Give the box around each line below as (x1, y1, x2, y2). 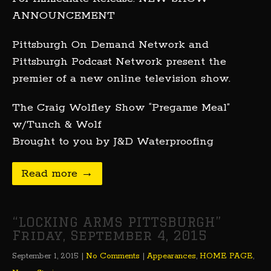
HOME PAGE (200, 251, 253, 261)
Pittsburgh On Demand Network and (12, 38, 209, 51)
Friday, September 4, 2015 (12, 227, 207, 243)
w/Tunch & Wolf (12, 118, 102, 131)
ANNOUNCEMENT (12, 9, 115, 22)
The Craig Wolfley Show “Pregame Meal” (12, 101, 230, 114)
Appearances (147, 251, 196, 261)
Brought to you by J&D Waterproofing (12, 135, 214, 148)
